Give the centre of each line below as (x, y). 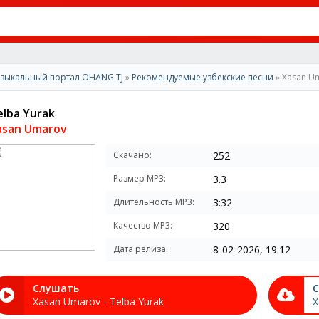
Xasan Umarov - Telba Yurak (98, 302)
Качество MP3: (143, 225)
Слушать (56, 288)
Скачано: (132, 155)
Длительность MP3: (154, 202)
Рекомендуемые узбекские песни (203, 77)
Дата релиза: (141, 249)
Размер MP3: (140, 178)
